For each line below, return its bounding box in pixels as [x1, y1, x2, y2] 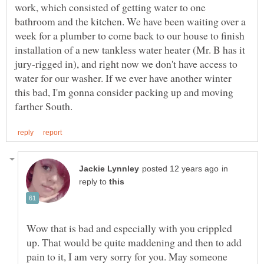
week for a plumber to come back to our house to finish [15, 28, 245, 43]
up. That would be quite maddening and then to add [27, 235, 242, 249]
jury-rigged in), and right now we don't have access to [15, 57, 237, 71]
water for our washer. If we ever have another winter [15, 71, 232, 85]
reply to [79, 177, 109, 186]
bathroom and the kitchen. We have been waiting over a [15, 14, 246, 29]
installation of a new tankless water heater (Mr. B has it [15, 42, 245, 57]
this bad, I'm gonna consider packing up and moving [15, 85, 233, 100]
